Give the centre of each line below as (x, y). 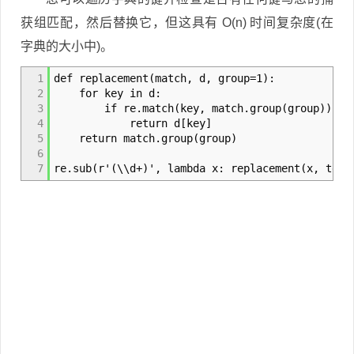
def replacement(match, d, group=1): (164, 78)
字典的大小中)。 (67, 46)
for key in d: (107, 93)
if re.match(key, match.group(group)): (196, 108)
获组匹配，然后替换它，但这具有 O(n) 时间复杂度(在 (177, 23)
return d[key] (133, 123)
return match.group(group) (145, 138)
